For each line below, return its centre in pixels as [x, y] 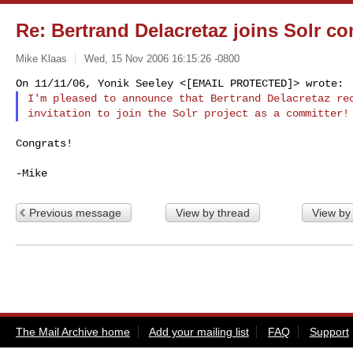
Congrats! [44, 143]
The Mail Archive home [73, 331]
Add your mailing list [199, 331]
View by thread [212, 212]
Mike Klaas [41, 58]
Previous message [75, 212]
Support [329, 331]
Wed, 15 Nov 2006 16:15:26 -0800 [162, 58]
